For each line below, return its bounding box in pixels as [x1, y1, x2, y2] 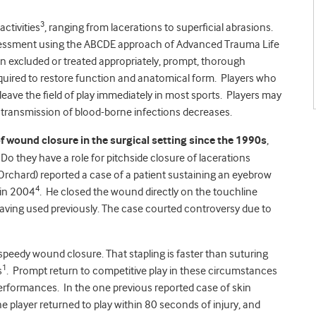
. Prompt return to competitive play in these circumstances [6, 265, 277, 277]
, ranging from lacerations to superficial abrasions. [44, 21, 273, 34]
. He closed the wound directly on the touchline [39, 186, 257, 198]
